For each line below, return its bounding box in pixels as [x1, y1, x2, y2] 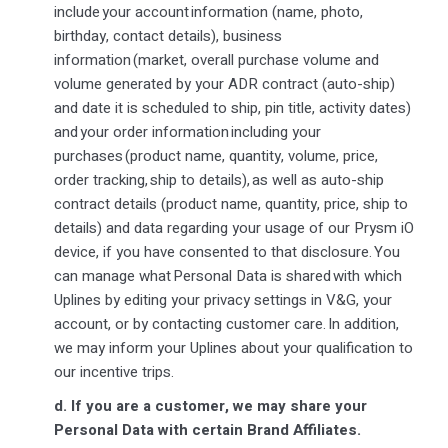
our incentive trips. [53, 360, 176, 383]
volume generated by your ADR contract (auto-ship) [53, 72, 395, 95]
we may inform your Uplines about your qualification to [53, 336, 413, 359]
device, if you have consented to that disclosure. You [53, 240, 400, 263]
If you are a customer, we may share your [70, 394, 367, 417]
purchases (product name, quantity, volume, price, [53, 144, 378, 167]
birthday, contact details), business [53, 24, 282, 47]
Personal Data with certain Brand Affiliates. [53, 418, 361, 441]
